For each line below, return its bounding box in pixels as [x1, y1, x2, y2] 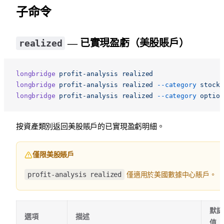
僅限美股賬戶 [32, 150, 74, 158]
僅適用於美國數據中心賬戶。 [124, 170, 216, 178]
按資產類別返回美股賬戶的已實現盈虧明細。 [16, 122, 164, 130]
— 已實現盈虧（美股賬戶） [65, 37, 189, 48]
